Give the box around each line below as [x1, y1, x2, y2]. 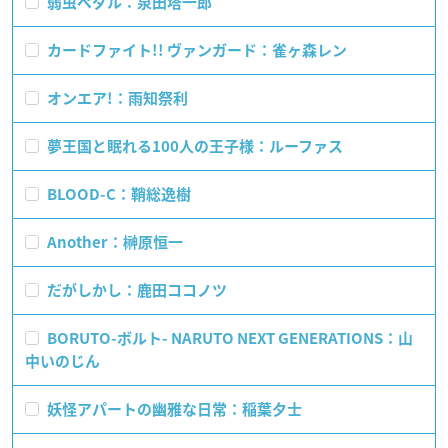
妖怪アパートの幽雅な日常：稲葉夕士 [43, 401, 302, 417]
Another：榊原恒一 [43, 234, 183, 250]
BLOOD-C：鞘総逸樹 [43, 186, 191, 202]
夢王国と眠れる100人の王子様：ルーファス [43, 138, 343, 154]
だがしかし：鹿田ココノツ [43, 282, 227, 298]
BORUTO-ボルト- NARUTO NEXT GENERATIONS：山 [43, 330, 413, 346]
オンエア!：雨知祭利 [43, 90, 188, 106]
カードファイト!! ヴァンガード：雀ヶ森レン [43, 42, 347, 58]
